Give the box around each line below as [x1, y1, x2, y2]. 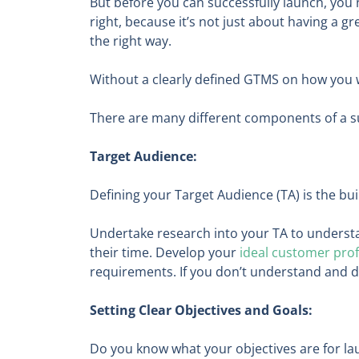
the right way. [90, 32, 175, 50]
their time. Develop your [90, 244, 240, 262]
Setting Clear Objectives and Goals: [90, 301, 313, 320]
